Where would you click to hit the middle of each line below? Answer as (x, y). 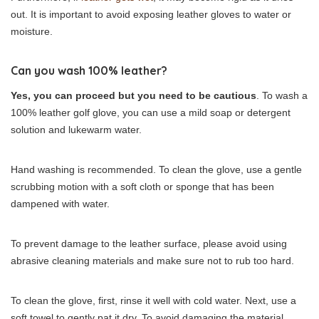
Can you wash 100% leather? (89, 71)
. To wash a (282, 96)
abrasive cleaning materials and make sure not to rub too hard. (152, 261)
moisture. (32, 32)
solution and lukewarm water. (76, 130)
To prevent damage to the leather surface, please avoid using (149, 244)
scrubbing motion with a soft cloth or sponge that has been (142, 187)
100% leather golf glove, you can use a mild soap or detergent (151, 113)
